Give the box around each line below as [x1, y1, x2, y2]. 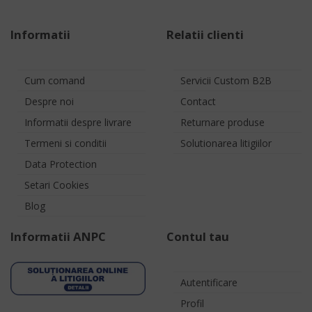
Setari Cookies [24, 178, 89, 192]
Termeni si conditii [24, 136, 107, 150]
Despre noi [24, 94, 74, 108]
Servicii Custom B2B [180, 73, 272, 87]
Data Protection [24, 157, 97, 171]
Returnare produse [180, 115, 265, 129]
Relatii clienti [166, 26, 244, 42]
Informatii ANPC [10, 228, 106, 244]
